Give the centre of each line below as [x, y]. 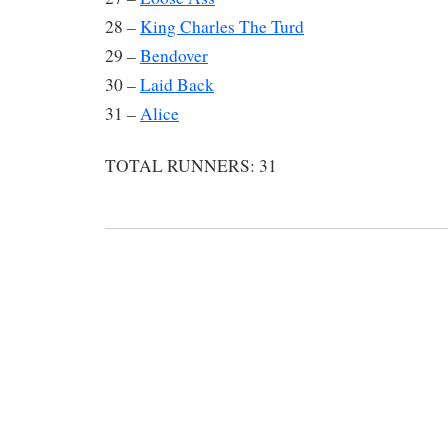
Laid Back [177, 84]
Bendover [174, 55]
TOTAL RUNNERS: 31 [191, 166]
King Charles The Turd [222, 26]
